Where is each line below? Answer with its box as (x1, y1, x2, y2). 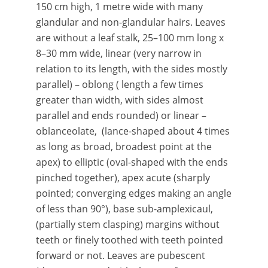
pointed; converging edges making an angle (36, 187, 232, 200)
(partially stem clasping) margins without (36, 218, 220, 231)
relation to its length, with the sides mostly (36, 62, 227, 75)
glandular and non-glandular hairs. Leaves (36, 16, 226, 29)
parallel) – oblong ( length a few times (36, 78, 203, 91)
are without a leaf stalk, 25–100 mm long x (36, 31, 224, 44)
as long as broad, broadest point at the (36, 140, 212, 153)
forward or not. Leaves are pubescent (36, 249, 205, 262)
